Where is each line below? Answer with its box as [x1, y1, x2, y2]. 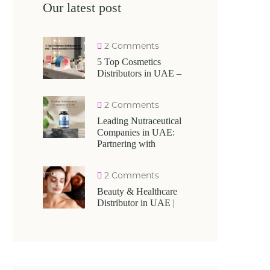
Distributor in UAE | [97, 198, 175, 208]
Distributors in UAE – [97, 68, 181, 78]
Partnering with [97, 139, 155, 149]
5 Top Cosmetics [97, 57, 161, 67]
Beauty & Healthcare [97, 186, 177, 196]
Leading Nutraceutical [97, 116, 181, 126]
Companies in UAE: [97, 127, 175, 137]
